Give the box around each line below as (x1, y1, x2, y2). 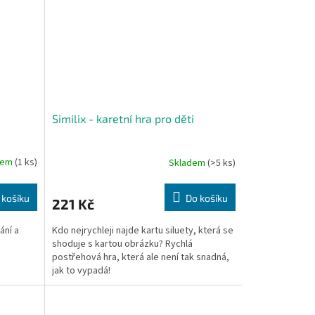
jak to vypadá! (51, 264, 110, 278)
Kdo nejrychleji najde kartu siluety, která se (51, 224, 233, 238)
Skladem (168, 155, 207, 170)
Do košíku (185, 192, 228, 205)
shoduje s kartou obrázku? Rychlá (51, 237, 193, 252)
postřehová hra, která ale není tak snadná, (51, 250, 229, 265)
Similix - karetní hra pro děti (51, 112, 194, 126)
